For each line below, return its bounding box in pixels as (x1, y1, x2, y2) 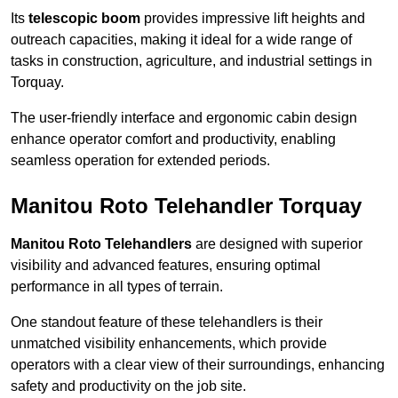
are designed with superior (192, 236, 362, 252)
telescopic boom (28, 11, 140, 27)
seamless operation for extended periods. (11, 153, 270, 169)
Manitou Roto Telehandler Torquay (11, 194, 362, 219)
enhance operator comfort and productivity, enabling (11, 131, 336, 147)
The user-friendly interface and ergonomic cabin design (11, 110, 357, 126)
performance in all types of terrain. (11, 279, 223, 295)
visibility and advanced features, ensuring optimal (11, 258, 321, 274)
